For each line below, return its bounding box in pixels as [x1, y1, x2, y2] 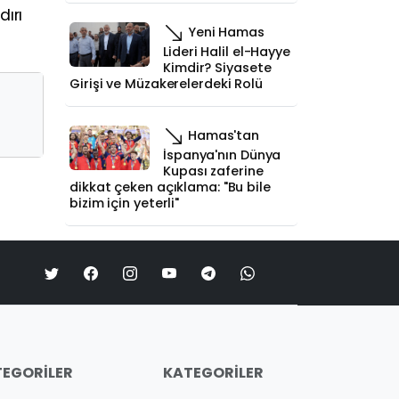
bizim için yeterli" [69, 194, 180, 212]
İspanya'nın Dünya [163, 146, 281, 164]
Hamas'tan [184, 126, 260, 144]
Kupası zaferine [163, 162, 264, 180]
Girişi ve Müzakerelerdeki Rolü [69, 75, 263, 93]
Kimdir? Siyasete [163, 59, 272, 77]
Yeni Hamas [184, 22, 265, 41]
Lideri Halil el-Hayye [163, 43, 290, 61]
